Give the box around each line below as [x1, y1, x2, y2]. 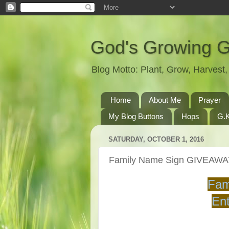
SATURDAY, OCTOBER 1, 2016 [108, 135, 204, 144]
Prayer [198, 96, 221, 105]
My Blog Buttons [108, 112, 164, 121]
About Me [148, 96, 181, 105]
